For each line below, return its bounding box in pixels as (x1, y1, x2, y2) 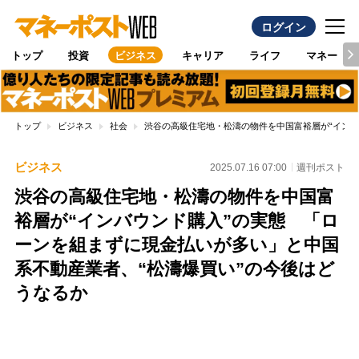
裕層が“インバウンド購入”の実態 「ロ (14, 211, 339, 232)
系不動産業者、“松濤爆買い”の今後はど (14, 259, 335, 280)
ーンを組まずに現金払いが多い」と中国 (14, 235, 339, 256)
